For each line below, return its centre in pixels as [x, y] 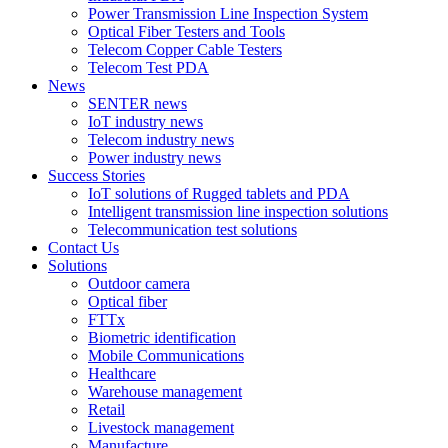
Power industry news [154, 157]
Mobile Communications [166, 355]
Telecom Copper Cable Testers [185, 49]
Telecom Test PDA [148, 67]
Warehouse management [165, 391]
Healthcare [122, 373]
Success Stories [96, 175]
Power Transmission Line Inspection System [228, 13]
